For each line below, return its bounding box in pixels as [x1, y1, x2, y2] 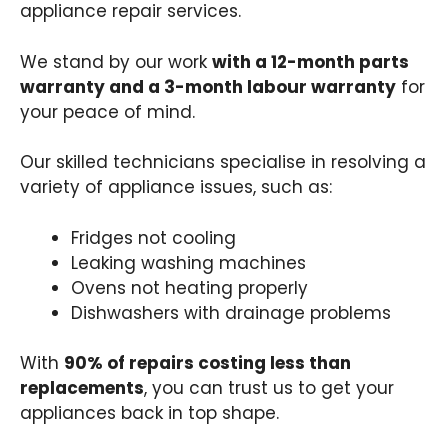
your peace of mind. [20, 99, 195, 124]
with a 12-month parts [212, 49, 409, 74]
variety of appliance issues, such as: [20, 175, 332, 199]
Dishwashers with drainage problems [71, 300, 391, 325]
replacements [20, 376, 144, 400]
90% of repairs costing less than [64, 351, 351, 375]
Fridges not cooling [71, 225, 236, 250]
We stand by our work [20, 49, 212, 74]
